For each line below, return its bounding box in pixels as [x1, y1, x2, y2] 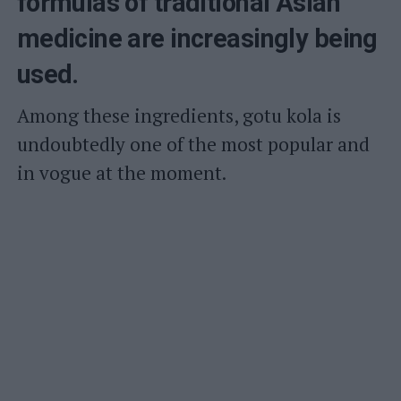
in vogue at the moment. [16, 160, 226, 185]
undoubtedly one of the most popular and [16, 132, 370, 157]
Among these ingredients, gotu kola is [16, 103, 341, 128]
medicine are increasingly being [16, 23, 378, 54]
